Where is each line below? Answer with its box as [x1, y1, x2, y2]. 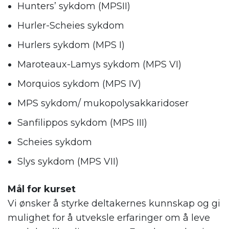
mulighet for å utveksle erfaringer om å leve [8, 212, 210, 224]
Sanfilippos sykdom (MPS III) [17, 117, 147, 129]
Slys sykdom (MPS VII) [17, 156, 119, 168]
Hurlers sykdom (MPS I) [17, 39, 125, 51]
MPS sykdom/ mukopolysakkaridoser [17, 98, 189, 109]
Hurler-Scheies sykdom [17, 20, 124, 32]
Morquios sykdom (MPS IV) [17, 78, 141, 90]
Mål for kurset [8, 184, 76, 195]
